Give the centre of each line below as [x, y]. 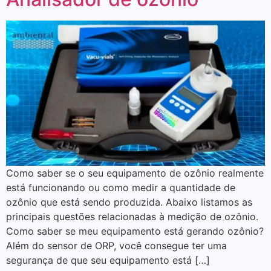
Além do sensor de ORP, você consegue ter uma [116, 245]
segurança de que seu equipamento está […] [108, 260]
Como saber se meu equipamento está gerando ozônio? [135, 231]
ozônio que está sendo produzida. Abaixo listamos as [129, 202]
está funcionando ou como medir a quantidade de [121, 187]
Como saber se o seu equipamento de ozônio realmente [135, 173]
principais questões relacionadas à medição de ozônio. [132, 216]
